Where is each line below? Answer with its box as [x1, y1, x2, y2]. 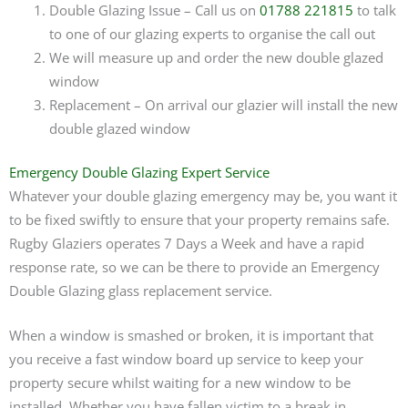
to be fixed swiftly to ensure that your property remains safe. [9, 209, 390, 229]
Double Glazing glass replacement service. [9, 280, 272, 300]
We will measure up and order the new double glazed [48, 48, 383, 67]
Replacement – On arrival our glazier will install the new [48, 96, 398, 115]
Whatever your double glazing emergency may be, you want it [9, 186, 397, 205]
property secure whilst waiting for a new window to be [9, 373, 351, 393]
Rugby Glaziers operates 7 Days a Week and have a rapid [9, 233, 364, 252]
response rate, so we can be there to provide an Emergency [9, 257, 380, 276]
